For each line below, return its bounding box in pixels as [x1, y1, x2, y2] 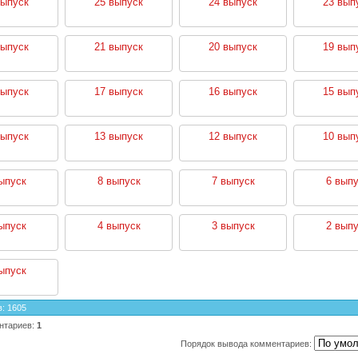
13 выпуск [94, 129, 143, 142]
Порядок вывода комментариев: [181, 338, 312, 348]
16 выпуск [209, 85, 257, 97]
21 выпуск [94, 40, 143, 53]
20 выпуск [209, 40, 257, 53]
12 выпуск [209, 129, 257, 142]
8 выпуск [97, 174, 141, 187]
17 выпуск [94, 85, 143, 97]
